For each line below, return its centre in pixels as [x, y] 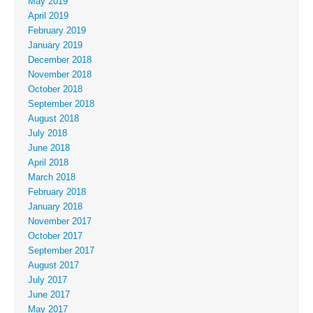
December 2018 [60, 60]
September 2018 [61, 104]
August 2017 [53, 266]
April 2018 [48, 163]
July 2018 [48, 134]
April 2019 [48, 16]
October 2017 [55, 236]
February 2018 [57, 192]
